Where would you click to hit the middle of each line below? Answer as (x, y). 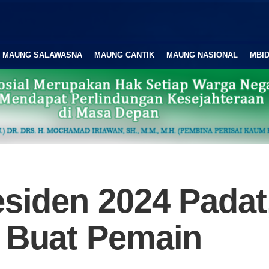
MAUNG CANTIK (124, 55)
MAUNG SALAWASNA (42, 55)
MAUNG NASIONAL (202, 55)
